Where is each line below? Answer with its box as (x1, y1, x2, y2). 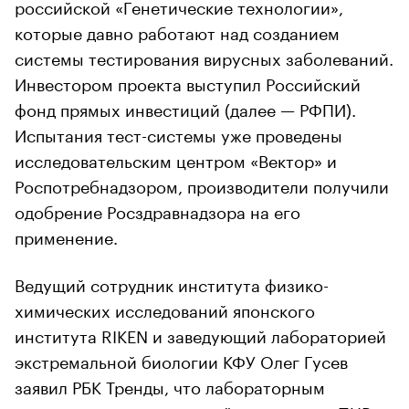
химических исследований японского (15, 295, 315, 321)
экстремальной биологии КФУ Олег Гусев (15, 346, 348, 372)
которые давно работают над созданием (15, 17, 340, 44)
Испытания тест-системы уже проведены (15, 120, 342, 146)
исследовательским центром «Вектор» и (15, 145, 337, 172)
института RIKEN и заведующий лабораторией (15, 320, 386, 347)
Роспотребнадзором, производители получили (15, 171, 389, 197)
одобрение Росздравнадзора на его (15, 196, 300, 223)
